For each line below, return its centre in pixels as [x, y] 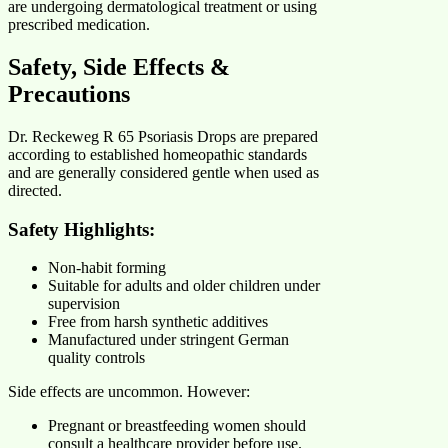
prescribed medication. [79, 25]
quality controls [96, 358]
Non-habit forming [107, 268]
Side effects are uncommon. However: [129, 392]
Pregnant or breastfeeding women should [177, 426]
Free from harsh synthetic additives [158, 322]
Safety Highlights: [81, 229]
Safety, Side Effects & [119, 67]
